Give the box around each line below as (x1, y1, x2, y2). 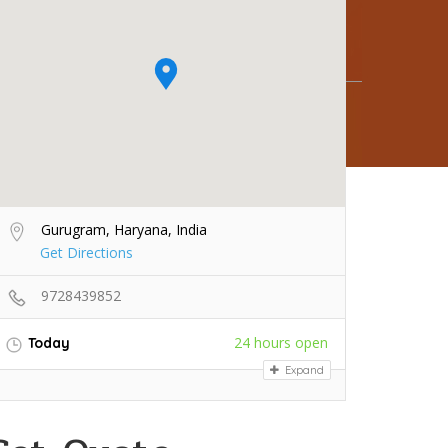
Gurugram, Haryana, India (37, 220, 207, 240)
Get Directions (40, 243, 133, 263)
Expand (282, 362, 324, 377)
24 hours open (234, 333, 328, 353)
